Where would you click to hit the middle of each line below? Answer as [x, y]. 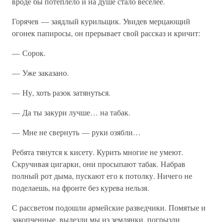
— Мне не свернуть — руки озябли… [76, 132]
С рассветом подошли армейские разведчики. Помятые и [109, 207]
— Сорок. [29, 53]
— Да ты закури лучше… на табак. [71, 112]
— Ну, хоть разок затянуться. [61, 92]
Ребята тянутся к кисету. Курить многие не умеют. [98, 152]
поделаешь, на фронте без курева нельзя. [81, 188]
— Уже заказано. [40, 73]
